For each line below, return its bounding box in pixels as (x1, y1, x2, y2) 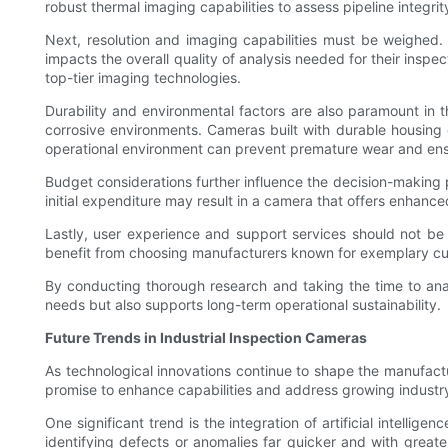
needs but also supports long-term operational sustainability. (45, 296, 441, 314)
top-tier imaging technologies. (45, 69, 241, 87)
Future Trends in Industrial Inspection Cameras (45, 329, 367, 347)
